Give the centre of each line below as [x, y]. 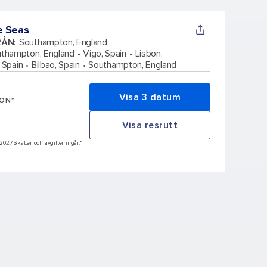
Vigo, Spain [105, 53]
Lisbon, [149, 53]
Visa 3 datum [150, 97]
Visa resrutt [150, 125]
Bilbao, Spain [55, 65]
